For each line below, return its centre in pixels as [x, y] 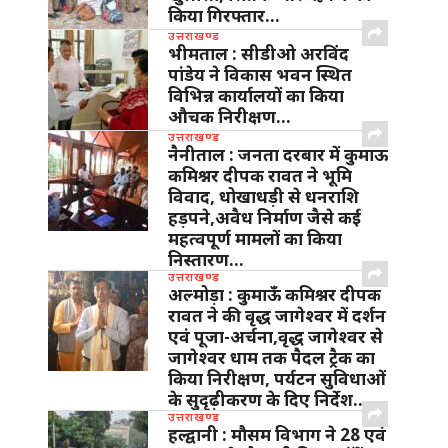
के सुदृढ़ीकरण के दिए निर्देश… [268, 400]
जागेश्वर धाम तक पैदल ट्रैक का [271, 358]
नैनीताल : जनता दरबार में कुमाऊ [278, 155]
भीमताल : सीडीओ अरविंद [258, 54]
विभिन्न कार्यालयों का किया [256, 96]
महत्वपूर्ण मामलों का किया [255, 239]
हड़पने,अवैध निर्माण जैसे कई [264, 218]
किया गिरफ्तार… [224, 16]
